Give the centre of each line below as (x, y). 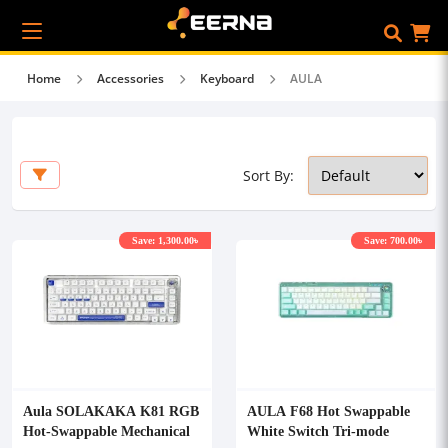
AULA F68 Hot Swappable (328, 410)
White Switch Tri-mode (318, 430)
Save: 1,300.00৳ (165, 240)
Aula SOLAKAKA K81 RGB (111, 410)
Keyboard (227, 78)
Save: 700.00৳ (393, 240)
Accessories (130, 78)
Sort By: (268, 175)
